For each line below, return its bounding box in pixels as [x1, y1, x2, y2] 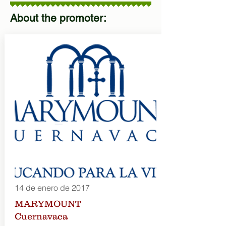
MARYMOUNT [14, 199, 81, 209]
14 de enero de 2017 [14, 183, 90, 193]
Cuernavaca [14, 211, 68, 221]
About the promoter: [10, 12, 106, 24]
